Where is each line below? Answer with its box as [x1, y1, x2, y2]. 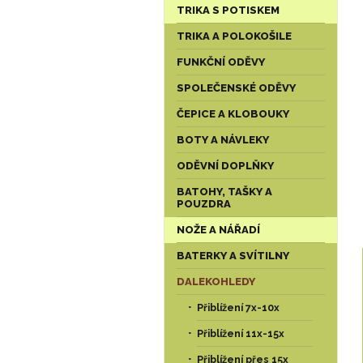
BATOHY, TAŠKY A [177, 186, 272, 198]
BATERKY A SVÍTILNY [177, 250, 289, 262]
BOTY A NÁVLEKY [177, 134, 269, 146]
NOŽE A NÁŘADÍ [177, 224, 260, 236]
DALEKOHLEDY [177, 275, 255, 288]
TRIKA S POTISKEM [177, 4, 280, 16]
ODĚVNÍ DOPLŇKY [177, 160, 274, 172]
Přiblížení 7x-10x [197, 301, 280, 314]
